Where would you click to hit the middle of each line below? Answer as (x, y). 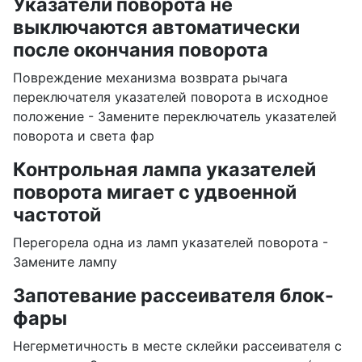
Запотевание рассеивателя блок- (173, 296)
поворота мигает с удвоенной (155, 192)
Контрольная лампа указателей (164, 170)
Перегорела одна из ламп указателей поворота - (170, 243)
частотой (57, 215)
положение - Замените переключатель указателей (175, 117)
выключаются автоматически (156, 27)
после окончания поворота (141, 50)
